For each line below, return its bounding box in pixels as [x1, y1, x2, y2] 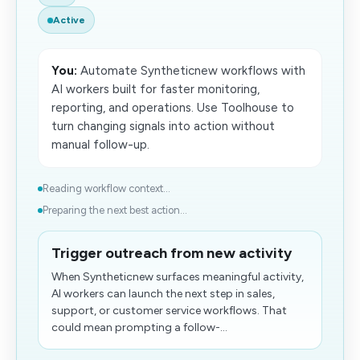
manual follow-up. [51, 137, 149, 152]
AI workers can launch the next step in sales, [51, 287, 275, 301]
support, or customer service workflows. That [51, 304, 287, 317]
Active [53, 14, 85, 26]
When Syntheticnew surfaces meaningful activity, [51, 270, 304, 284]
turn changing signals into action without [51, 119, 275, 133]
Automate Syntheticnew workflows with [77, 63, 305, 78]
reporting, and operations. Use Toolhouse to [51, 100, 294, 115]
